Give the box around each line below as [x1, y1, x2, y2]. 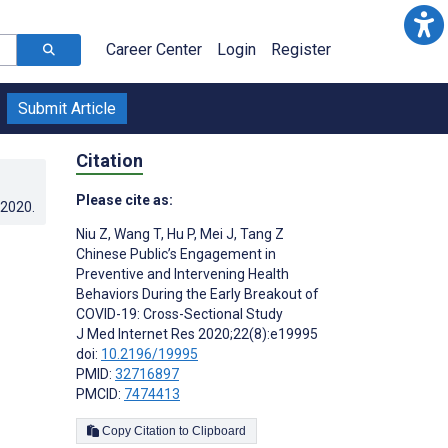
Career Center [106, 40, 202, 59]
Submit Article [18, 99, 116, 118]
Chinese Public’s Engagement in [76, 245, 276, 262]
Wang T [111, 225, 161, 242]
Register [271, 40, 331, 59]
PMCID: [76, 385, 124, 402]
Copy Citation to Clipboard [192, 423, 246, 438]
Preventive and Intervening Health [76, 265, 289, 282]
